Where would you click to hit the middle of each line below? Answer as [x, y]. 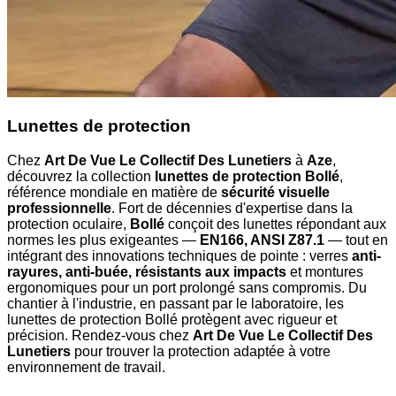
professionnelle [59, 209]
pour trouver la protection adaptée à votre [201, 352]
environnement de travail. [86, 368]
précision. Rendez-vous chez [100, 336]
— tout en [356, 240]
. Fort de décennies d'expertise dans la [232, 209]
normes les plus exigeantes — [103, 240]
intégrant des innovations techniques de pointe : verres [179, 256]
